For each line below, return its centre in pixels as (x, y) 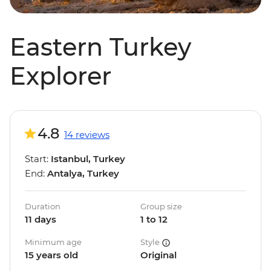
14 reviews (87, 135)
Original (158, 255)
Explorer (60, 76)
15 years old (51, 255)
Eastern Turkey (100, 47)
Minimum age (53, 242)
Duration (43, 207)
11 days (41, 220)
